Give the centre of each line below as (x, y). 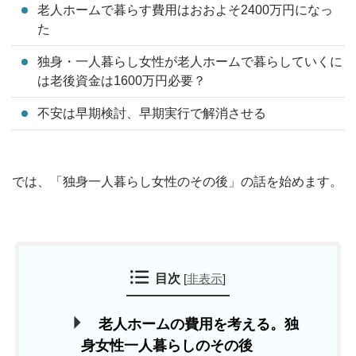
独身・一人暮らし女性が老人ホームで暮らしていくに (190, 62)
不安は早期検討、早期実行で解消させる (152, 113)
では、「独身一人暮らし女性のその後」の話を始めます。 (177, 182)
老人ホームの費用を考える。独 (198, 324)
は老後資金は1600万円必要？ (122, 81)
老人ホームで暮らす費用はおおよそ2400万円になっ (185, 10)
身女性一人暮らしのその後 (167, 346)
